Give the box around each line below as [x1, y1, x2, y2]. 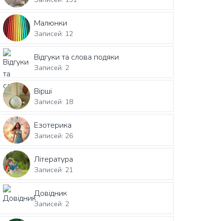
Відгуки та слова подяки [34, 51, 119, 63]
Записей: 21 [34, 165, 74, 175]
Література [34, 153, 74, 165]
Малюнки [34, 17, 68, 29]
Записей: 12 [34, 29, 74, 38]
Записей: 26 [34, 131, 74, 141]
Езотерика [34, 119, 72, 131]
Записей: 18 [34, 97, 74, 107]
